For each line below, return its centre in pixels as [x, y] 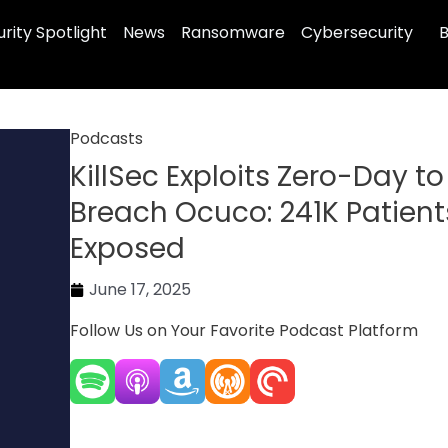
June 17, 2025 [140, 290]
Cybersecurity [357, 32]
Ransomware [233, 32]
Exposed [128, 249]
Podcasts [107, 139]
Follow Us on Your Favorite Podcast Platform [244, 331]
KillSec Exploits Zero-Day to [257, 177]
